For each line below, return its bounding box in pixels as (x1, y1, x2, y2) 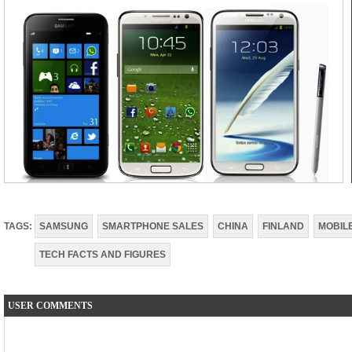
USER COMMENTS (8, 300, 93, 311)
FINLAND (262, 221, 304, 232)
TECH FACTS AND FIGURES (39, 249, 166, 260)
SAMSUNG (39, 221, 88, 232)
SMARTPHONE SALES (102, 221, 203, 232)
